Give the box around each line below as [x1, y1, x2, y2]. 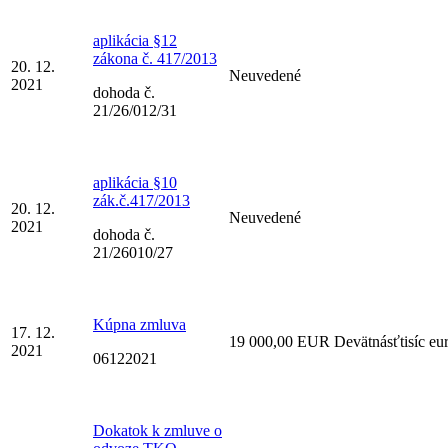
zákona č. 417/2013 [93, 49, 217, 67]
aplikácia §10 [93, 173, 177, 191]
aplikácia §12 [93, 31, 177, 49]
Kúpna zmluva [93, 315, 186, 333]
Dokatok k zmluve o [93, 421, 222, 439]
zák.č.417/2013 [93, 191, 190, 209]
